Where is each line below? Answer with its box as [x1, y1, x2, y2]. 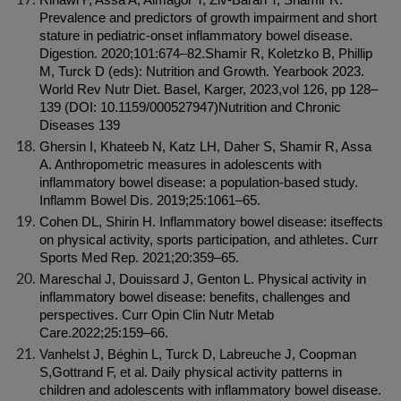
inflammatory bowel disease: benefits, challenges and [39, 290, 350, 304]
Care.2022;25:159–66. [39, 326, 168, 340]
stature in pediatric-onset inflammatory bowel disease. [39, 29, 353, 43]
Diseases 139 [39, 118, 120, 132]
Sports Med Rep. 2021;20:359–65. [39, 251, 239, 265]
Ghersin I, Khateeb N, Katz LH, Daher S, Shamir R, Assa [39, 140, 371, 154]
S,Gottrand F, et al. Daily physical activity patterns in [39, 365, 342, 380]
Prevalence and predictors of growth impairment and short [39, 11, 377, 25]
